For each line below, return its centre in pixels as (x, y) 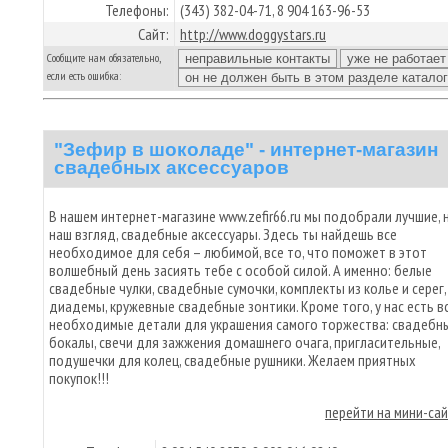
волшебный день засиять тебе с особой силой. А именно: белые (240, 269)
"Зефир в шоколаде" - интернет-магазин (246, 149)
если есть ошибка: (84, 75)
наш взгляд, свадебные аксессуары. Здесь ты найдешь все (223, 233)
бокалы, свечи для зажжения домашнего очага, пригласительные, (244, 341)
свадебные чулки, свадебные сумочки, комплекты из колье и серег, (247, 287)
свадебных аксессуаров (171, 167)
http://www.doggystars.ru (253, 34)
